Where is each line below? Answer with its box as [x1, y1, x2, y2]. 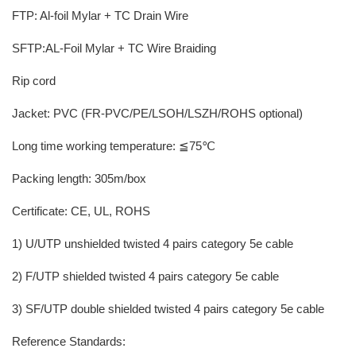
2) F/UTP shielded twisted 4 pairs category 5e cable [12, 269, 279, 283]
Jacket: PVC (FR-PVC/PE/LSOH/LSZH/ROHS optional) [12, 106, 303, 120]
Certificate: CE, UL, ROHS [12, 204, 150, 218]
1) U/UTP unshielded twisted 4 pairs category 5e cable [12, 237, 293, 250]
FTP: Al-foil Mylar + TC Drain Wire [12, 9, 188, 22]
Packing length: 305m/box [12, 172, 146, 185]
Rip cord [12, 74, 56, 87]
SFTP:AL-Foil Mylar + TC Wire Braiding [12, 41, 216, 55]
